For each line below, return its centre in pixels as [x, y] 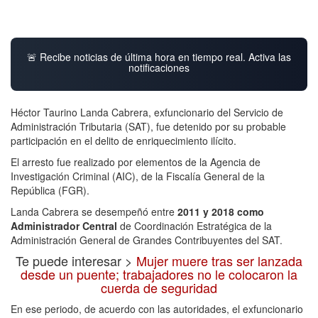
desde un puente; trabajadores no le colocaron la [159, 274]
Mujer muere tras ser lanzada [219, 260]
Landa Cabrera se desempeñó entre [94, 211]
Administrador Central [64, 225]
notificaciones [159, 67]
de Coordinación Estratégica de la [194, 225]
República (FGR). [50, 190]
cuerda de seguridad [159, 287]
